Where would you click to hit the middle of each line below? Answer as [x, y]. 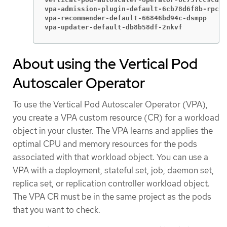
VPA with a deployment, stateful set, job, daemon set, [113, 170]
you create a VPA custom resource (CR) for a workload [116, 117]
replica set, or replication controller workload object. [111, 183]
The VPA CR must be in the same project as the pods [112, 196]
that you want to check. [56, 210]
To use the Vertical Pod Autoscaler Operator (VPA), [110, 104]
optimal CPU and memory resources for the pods [105, 144]
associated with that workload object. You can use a [110, 157]
